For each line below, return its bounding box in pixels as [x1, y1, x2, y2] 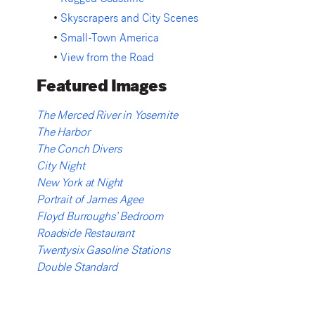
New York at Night [37, 178, 123, 191]
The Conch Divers [37, 144, 122, 157]
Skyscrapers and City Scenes [60, 14, 199, 26]
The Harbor [37, 127, 90, 140]
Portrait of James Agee [37, 195, 143, 207]
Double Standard [37, 262, 117, 275]
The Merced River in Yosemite [37, 110, 178, 123]
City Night [37, 161, 85, 174]
